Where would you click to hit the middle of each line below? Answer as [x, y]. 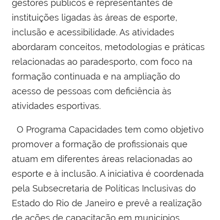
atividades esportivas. [57, 106]
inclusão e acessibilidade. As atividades [93, 32]
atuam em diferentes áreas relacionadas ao [102, 159]
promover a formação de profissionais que [100, 144]
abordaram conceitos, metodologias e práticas [108, 47]
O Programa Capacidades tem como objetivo [108, 129]
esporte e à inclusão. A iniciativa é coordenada [108, 173]
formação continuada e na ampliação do [96, 76]
